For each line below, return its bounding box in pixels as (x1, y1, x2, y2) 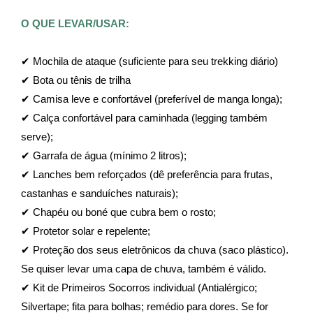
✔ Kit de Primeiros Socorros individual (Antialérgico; (21, 282, 257, 293)
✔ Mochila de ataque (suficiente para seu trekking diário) (21, 55, 278, 67)
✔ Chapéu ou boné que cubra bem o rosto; (21, 206, 216, 218)
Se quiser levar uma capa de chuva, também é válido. (21, 263, 266, 275)
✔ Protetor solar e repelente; (21, 225, 150, 237)
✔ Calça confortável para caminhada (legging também (21, 112, 268, 124)
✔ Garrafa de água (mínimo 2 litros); (21, 150, 187, 161)
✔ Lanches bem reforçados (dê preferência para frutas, (21, 168, 272, 180)
